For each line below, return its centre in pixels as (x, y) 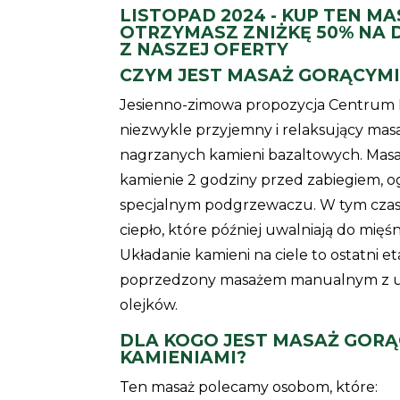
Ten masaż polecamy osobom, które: (249, 387)
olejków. (149, 304)
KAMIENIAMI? (183, 357)
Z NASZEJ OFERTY (204, 49)
